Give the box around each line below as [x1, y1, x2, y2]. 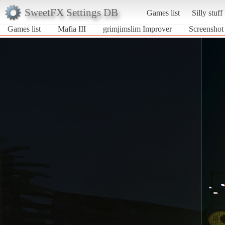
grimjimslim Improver [103, 24, 172, 33]
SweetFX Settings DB [24, 6, 118, 18]
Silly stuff [191, 8, 222, 17]
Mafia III [58, 24, 86, 33]
